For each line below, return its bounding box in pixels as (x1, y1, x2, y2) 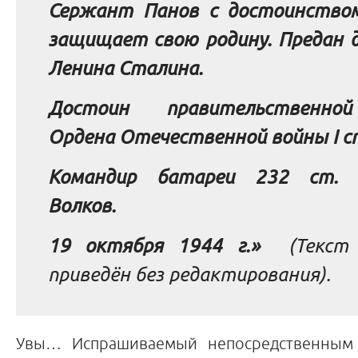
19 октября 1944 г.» (48, 233, 260, 257)
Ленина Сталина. (48, 56, 203, 79)
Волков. (48, 193, 116, 217)
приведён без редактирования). (48, 262, 331, 285)
